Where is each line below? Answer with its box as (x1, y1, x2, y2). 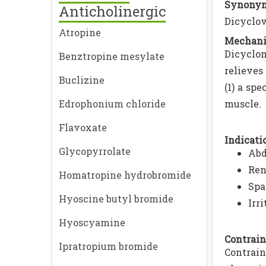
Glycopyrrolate (59, 145, 131, 157)
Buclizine (59, 74, 104, 86)
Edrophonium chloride (59, 97, 166, 110)
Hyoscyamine (59, 216, 125, 229)
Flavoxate (59, 121, 107, 134)
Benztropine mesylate (59, 50, 164, 62)
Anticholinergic (59, 2, 166, 21)
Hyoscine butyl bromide (59, 192, 173, 205)
